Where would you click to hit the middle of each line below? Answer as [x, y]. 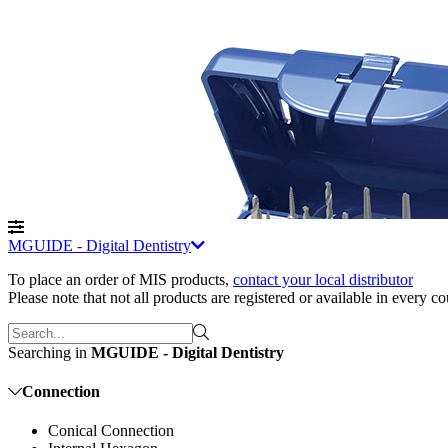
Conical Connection [111, 431]
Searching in [49, 352]
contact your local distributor [323, 279]
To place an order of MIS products [116, 279]
